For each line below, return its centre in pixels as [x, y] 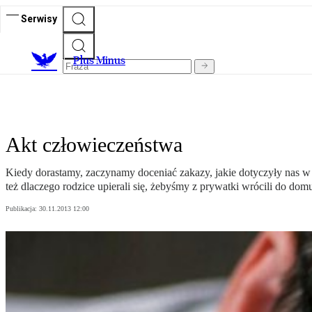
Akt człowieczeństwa [94, 145]
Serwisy [39, 18]
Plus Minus [99, 61]
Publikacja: [22, 209]
